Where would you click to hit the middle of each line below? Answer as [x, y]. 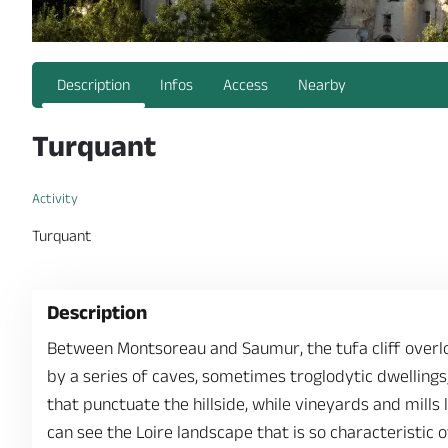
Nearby [322, 84]
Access [245, 84]
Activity [55, 198]
